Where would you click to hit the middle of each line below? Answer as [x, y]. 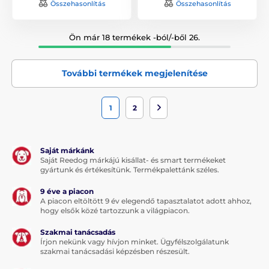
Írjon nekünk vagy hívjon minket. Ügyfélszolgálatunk [134, 241]
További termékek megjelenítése [134, 73]
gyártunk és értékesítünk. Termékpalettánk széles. [130, 169]
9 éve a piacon [67, 191]
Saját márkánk [67, 150]
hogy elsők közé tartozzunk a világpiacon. [115, 210]
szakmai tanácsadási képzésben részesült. [115, 251]
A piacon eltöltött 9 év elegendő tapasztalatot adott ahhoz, [146, 201]
